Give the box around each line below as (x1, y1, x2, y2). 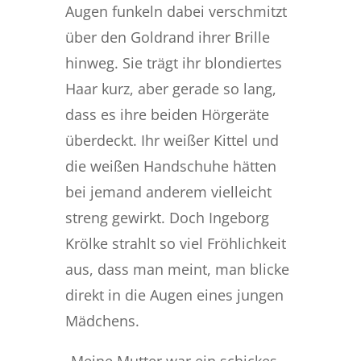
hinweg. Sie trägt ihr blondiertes (64, 52, 282, 73)
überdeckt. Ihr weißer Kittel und (64, 130, 279, 150)
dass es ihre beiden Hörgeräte (64, 104, 269, 124)
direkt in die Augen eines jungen (64, 284, 284, 305)
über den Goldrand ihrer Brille (64, 27, 270, 47)
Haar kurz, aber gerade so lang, (64, 78, 276, 98)
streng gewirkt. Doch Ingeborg (64, 207, 269, 227)
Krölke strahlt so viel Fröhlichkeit (64, 233, 286, 253)
